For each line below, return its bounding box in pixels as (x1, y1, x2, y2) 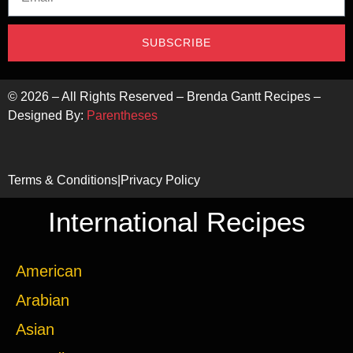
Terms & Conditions (8, 173, 117, 188)
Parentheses (87, 109, 158, 123)
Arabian (16, 292, 69, 310)
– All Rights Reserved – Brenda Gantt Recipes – (49, 90, 321, 104)
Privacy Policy (121, 173, 200, 188)
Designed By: (8, 109, 87, 123)
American (16, 262, 82, 281)
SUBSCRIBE (142, 36, 211, 50)
